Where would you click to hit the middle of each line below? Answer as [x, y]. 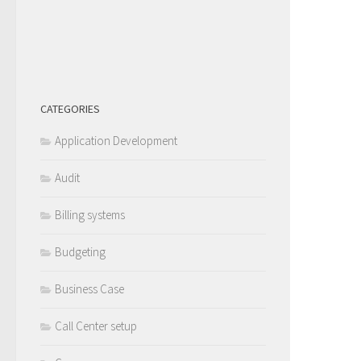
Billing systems [90, 214]
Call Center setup [96, 326]
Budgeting [80, 251]
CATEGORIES [70, 108]
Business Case [89, 288]
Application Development [116, 140]
